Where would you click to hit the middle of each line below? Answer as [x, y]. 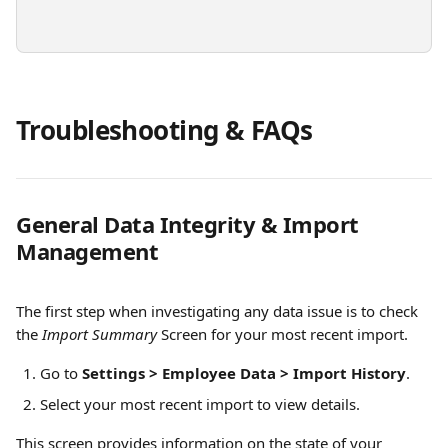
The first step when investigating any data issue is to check [219, 311]
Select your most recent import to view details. [200, 404]
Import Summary [99, 334]
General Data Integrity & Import [190, 224]
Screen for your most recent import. [282, 334]
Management [87, 251]
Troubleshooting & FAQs [164, 130]
